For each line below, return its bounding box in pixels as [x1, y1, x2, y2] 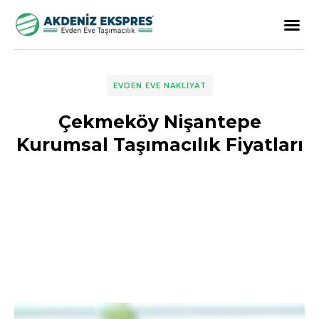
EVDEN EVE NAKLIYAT [113, 81, 206, 90]
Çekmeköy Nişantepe [58, 111, 261, 132]
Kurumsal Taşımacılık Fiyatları [16, 134, 303, 155]
